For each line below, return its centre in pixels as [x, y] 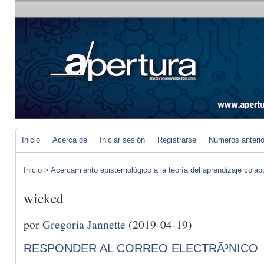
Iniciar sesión [122, 140]
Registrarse [177, 140]
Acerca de [70, 140]
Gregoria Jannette [84, 224]
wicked [44, 198]
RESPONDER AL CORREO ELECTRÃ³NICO [141, 248]
